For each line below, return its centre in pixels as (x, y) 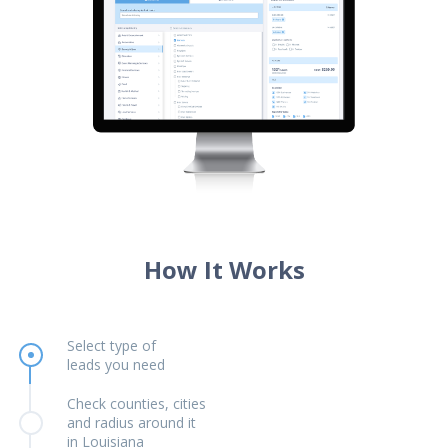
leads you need (115, 365)
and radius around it (131, 423)
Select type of (111, 346)
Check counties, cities (136, 404)
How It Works (224, 270)
